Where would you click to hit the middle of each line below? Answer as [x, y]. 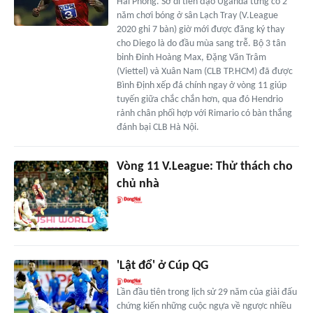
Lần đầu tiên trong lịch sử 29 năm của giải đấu [206, 293]
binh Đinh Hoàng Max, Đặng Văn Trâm [191, 58]
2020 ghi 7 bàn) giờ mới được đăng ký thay [200, 30]
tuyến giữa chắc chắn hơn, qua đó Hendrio [199, 100]
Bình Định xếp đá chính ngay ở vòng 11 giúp [201, 86]
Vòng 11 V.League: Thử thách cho [204, 167]
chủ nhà [138, 184]
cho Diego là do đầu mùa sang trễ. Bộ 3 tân [201, 44]
